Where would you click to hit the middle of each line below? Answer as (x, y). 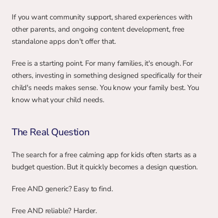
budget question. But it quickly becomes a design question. (105, 167)
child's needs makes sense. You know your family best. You (105, 88)
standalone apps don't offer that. (64, 41)
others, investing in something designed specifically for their (107, 75)
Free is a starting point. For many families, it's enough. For (102, 63)
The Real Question (51, 132)
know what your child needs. (58, 100)
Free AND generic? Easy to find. (62, 189)
